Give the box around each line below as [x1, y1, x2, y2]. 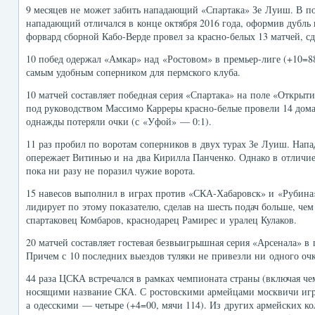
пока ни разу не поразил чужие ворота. [26, 164, 195, 177]
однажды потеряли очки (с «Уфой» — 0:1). [26, 115, 212, 128]
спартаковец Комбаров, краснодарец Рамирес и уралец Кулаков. [26, 213, 297, 226]
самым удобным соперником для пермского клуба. [26, 65, 240, 79]
